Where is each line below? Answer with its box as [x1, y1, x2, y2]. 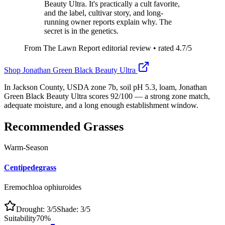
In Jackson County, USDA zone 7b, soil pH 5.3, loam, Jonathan [4, 82, 207, 91]
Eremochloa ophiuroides [4, 182, 81, 191]
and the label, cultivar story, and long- [44, 8, 163, 17]
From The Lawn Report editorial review [24, 43, 151, 52]
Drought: [16, 204, 47, 213]
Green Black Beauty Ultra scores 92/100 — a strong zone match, [4, 91, 210, 100]
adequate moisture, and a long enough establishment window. [4, 100, 198, 109]
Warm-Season [4, 143, 48, 152]
